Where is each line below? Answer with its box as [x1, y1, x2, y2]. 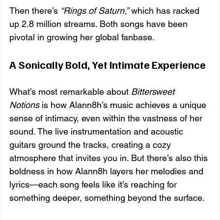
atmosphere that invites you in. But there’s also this [9, 152, 210, 163]
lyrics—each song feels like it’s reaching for [9, 179, 179, 190]
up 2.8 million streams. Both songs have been [9, 18, 190, 29]
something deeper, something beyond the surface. [9, 192, 205, 203]
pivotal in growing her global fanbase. [9, 31, 155, 42]
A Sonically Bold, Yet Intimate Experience [9, 57, 206, 71]
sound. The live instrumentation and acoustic [9, 126, 186, 137]
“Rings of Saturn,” [60, 5, 129, 16]
